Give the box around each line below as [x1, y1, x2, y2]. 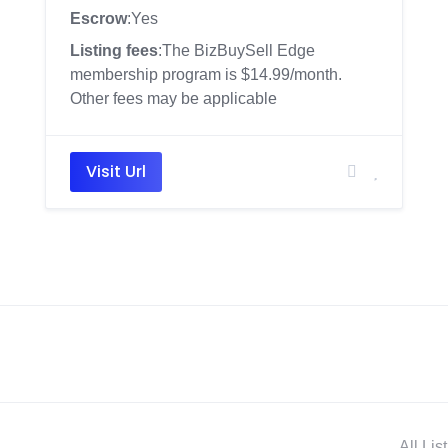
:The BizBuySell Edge [157, 42, 315, 59]
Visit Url [85, 160, 146, 183]
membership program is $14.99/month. [69, 66, 342, 83]
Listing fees [69, 42, 158, 59]
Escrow [69, 10, 127, 27]
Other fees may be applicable [69, 90, 277, 107]
